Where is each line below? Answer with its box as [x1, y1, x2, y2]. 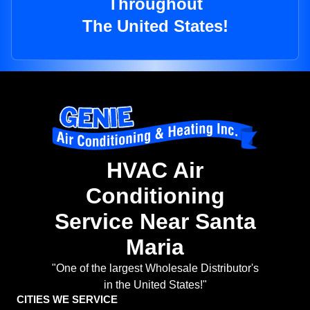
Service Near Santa [54, 209, 256, 235]
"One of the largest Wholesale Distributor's [51, 262, 259, 275]
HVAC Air [107, 158, 203, 183]
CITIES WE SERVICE [17, 293, 118, 306]
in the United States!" [103, 279, 207, 291]
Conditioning [85, 183, 225, 209]
